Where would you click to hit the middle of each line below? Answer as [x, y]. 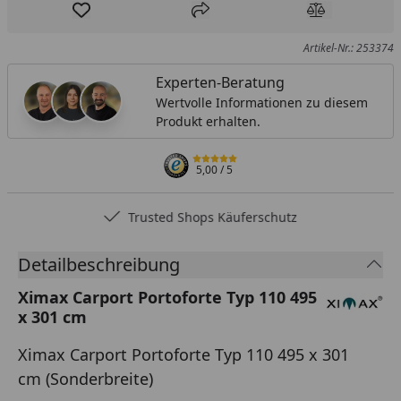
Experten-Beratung [220, 82]
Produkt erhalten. [208, 121]
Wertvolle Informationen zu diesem [261, 102]
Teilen [219, 19]
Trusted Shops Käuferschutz [213, 217]
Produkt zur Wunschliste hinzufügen [205, 19]
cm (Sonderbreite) [85, 378]
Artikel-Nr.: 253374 [348, 47]
